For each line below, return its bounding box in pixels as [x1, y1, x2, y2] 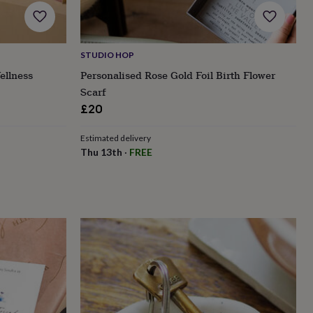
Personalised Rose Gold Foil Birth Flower [80, 67, 275, 82]
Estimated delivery [80, 132, 151, 143]
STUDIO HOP [80, 49, 134, 60]
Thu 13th [80, 145, 122, 158]
